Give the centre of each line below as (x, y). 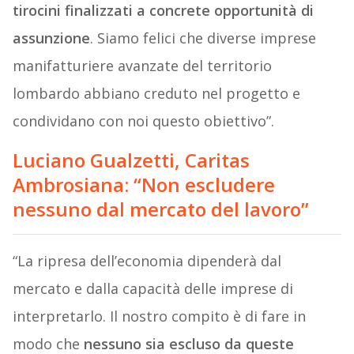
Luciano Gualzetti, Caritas (131, 160)
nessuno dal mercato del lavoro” (160, 209)
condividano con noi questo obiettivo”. (143, 121)
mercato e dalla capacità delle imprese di (153, 289)
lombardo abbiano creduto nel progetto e (156, 94)
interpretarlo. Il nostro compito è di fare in (159, 316)
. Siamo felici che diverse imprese (203, 38)
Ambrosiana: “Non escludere (143, 185)
